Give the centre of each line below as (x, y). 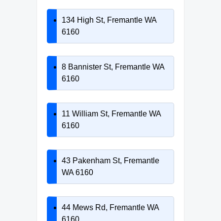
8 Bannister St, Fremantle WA (113, 67)
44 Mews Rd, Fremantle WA (110, 207)
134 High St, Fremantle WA (109, 20)
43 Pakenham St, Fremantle (110, 160)
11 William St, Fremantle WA (111, 113)
